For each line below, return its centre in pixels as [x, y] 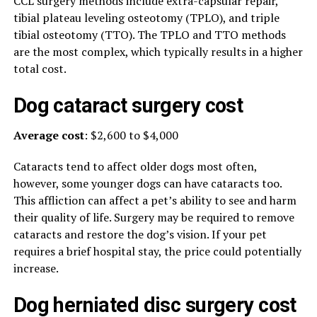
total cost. [40, 69]
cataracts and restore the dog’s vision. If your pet [140, 234]
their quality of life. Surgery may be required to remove [154, 217]
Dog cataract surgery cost [128, 105]
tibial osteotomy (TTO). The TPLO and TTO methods [149, 35]
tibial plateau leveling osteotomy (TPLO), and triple [146, 18]
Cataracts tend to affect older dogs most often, [135, 166]
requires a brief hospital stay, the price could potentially [157, 251]
